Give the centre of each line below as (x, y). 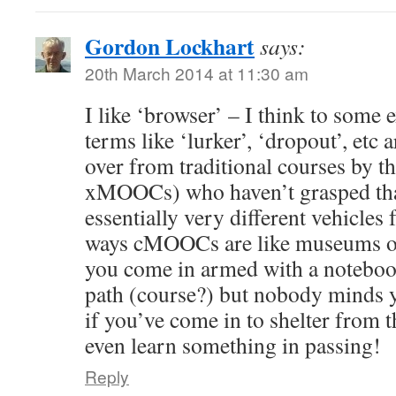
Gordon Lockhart (170, 46)
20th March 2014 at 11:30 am (197, 73)
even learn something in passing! (233, 345)
